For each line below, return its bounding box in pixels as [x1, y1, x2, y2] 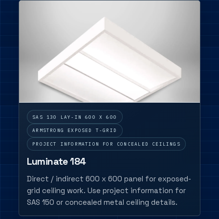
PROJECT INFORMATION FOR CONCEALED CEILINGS [32, 140, 180, 147]
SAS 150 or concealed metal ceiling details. [26, 197, 177, 207]
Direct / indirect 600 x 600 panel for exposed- [26, 174, 191, 184]
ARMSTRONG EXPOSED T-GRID [32, 127, 117, 134]
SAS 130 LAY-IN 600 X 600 [32, 113, 117, 120]
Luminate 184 [26, 155, 86, 168]
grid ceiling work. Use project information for [26, 186, 186, 196]
